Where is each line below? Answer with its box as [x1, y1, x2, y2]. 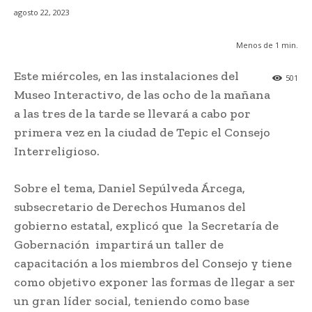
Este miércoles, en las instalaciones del [14, 68, 239, 84]
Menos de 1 [236, 40, 279, 51]
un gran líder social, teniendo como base [14, 293, 249, 309]
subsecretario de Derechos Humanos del [14, 199, 246, 215]
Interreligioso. [14, 143, 100, 159]
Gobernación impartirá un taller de [14, 237, 224, 253]
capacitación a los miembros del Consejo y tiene [14, 256, 292, 272]
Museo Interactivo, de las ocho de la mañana [14, 87, 270, 103]
